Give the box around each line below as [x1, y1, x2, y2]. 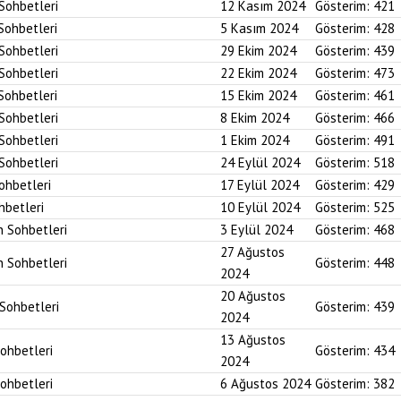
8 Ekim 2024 [220, 109, 289, 126]
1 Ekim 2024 [220, 132, 289, 149]
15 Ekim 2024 [220, 87, 296, 104]
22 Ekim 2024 [220, 64, 296, 81]
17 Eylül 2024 [220, 176, 299, 193]
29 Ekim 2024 [220, 42, 296, 59]
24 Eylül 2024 [220, 154, 300, 171]
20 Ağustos [220, 287, 286, 304]
